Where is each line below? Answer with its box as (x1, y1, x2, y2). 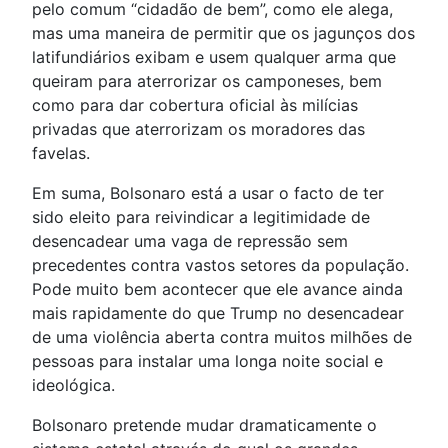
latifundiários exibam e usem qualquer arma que (32, 47, 396, 68)
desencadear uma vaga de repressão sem (32, 231, 348, 252)
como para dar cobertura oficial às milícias (32, 95, 358, 116)
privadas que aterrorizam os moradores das (32, 119, 365, 140)
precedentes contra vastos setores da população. (32, 255, 409, 276)
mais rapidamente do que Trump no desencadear (32, 303, 404, 324)
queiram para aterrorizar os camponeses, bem (32, 71, 382, 92)
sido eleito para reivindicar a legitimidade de (32, 207, 370, 228)
